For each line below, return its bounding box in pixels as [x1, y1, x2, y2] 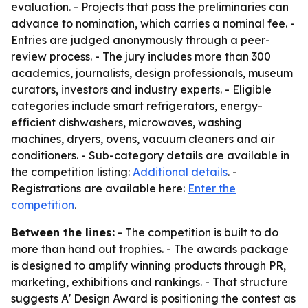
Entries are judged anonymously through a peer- [11, 33, 270, 47]
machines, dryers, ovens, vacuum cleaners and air [11, 132, 275, 146]
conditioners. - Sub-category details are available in [11, 148, 289, 162]
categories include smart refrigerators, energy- [11, 99, 263, 113]
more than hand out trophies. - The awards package [11, 242, 289, 256]
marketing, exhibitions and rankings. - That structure [11, 275, 288, 289]
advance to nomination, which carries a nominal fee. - [11, 16, 295, 30]
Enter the [188, 181, 236, 195]
